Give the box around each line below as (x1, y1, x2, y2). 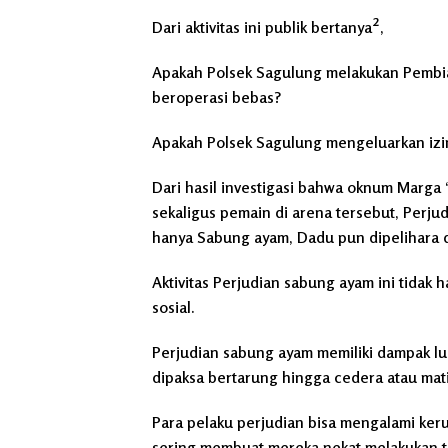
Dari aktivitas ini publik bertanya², (152, 16, 384, 37)
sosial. (152, 296, 195, 317)
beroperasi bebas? (152, 86, 281, 107)
